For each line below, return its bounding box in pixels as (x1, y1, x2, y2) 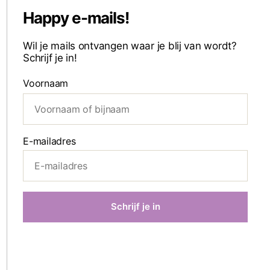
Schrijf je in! (23, 51, 77, 64)
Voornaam (23, 77, 69, 89)
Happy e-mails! (23, 8, 130, 27)
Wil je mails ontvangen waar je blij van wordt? (23, 39, 237, 52)
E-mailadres (23, 134, 76, 147)
